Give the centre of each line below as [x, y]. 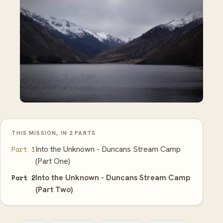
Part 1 [24, 149]
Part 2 [24, 178]
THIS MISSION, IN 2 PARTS [54, 133]
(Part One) [53, 161]
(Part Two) [54, 189]
